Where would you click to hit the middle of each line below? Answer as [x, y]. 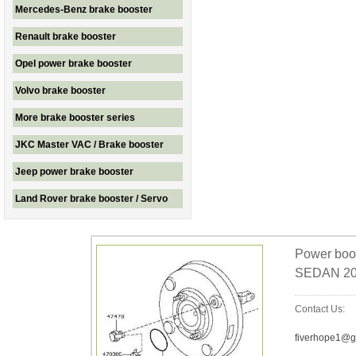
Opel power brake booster [74, 64]
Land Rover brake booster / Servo [91, 199]
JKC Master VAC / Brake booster [89, 145]
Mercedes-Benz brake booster [84, 10]
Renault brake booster [66, 37]
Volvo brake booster [60, 91]
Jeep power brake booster [74, 172]
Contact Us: [319, 309]
